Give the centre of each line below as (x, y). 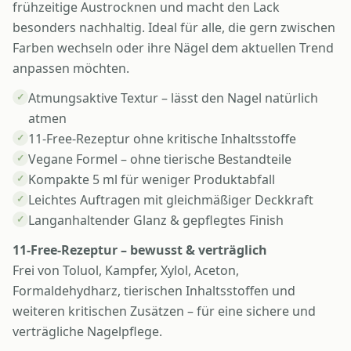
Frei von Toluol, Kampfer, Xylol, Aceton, (126, 271)
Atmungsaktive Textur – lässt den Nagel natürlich (173, 98)
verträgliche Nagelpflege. (87, 332)
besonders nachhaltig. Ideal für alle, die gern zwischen (174, 28)
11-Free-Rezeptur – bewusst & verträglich (140, 250)
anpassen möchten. (71, 69)
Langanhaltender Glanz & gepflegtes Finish (156, 221)
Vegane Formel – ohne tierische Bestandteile (160, 159)
